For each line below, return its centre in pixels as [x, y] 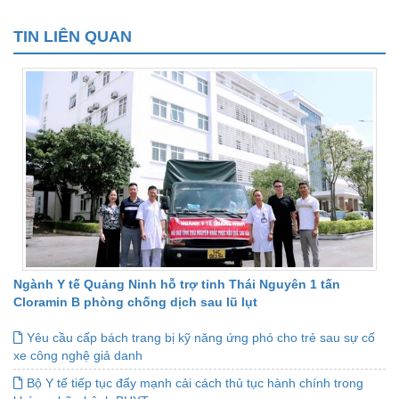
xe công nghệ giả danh [78, 355]
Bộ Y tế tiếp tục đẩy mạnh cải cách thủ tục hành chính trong [193, 383]
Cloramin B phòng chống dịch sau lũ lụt [135, 301]
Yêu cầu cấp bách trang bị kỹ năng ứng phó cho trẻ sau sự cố [199, 337]
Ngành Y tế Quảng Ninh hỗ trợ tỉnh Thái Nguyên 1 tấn [177, 284]
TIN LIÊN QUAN [73, 37]
